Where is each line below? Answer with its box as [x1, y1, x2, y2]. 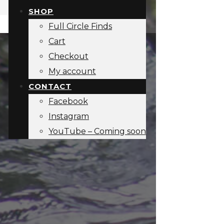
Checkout [48, 51, 88, 61]
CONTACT [28, 81, 71, 91]
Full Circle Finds [48, 21, 112, 31]
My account [48, 66, 96, 76]
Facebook [48, 96, 88, 106]
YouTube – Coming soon [48, 126, 146, 136]
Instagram [48, 111, 89, 121]
